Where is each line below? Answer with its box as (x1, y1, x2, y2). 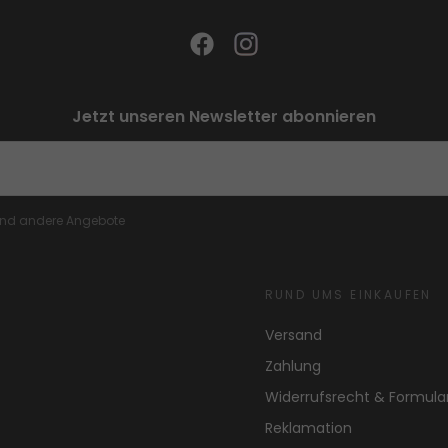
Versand (264, 325, 322, 346)
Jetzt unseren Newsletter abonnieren (72, 105, 376, 129)
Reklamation (264, 418, 352, 439)
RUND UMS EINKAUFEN (264, 286, 432, 304)
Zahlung (264, 356, 321, 377)
